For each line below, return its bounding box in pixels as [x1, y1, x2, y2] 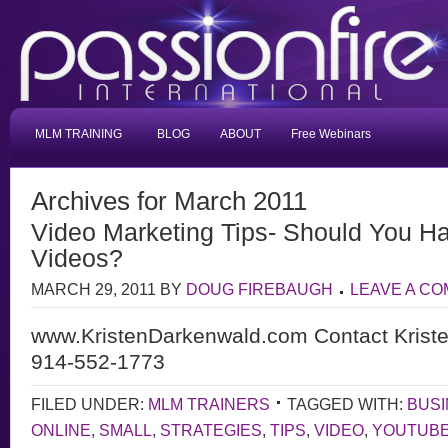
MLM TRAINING [35, 127, 122, 141]
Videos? [31, 244, 123, 272]
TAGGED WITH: [287, 395, 407, 413]
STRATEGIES [160, 421, 262, 439]
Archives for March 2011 [31, 187, 307, 215]
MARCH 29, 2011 [31, 280, 156, 298]
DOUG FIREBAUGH [186, 280, 333, 298]
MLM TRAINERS [148, 395, 270, 413]
